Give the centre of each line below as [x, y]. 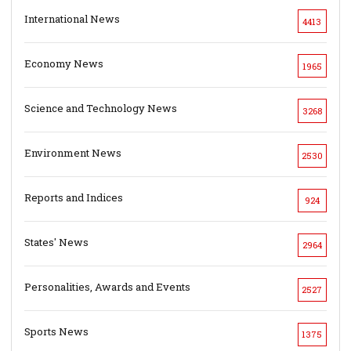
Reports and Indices [74, 198]
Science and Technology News [101, 108]
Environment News [73, 153]
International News [72, 18]
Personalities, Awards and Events [108, 287]
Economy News [64, 63]
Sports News [57, 332]
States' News [57, 242]
